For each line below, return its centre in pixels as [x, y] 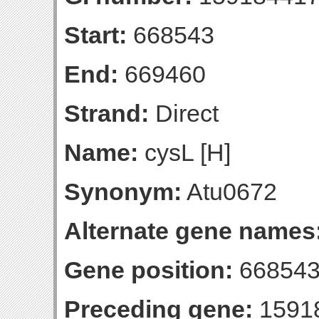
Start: [95, 35]
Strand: [106, 113]
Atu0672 [229, 192]
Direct [184, 113]
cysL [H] [184, 152]
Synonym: [123, 192]
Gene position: [148, 270]
